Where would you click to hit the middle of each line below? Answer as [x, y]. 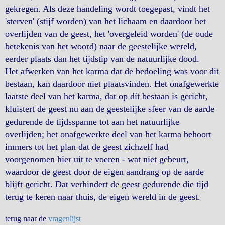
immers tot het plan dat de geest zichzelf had [87, 147]
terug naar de [27, 219]
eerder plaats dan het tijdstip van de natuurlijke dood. [102, 59]
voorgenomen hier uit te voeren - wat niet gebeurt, [97, 159]
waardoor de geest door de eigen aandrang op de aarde [104, 172]
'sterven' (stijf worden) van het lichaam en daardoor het [105, 21]
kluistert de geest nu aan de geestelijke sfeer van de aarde [110, 109]
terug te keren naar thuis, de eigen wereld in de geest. [103, 197]
